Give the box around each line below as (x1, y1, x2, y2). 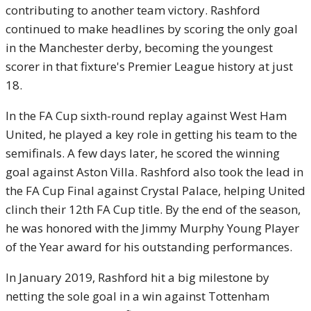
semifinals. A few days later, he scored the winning (6, 145, 280, 161)
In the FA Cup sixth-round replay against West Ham (6, 108, 287, 124)
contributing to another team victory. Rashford (6, 2, 260, 18)
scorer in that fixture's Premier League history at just (6, 58, 293, 74)
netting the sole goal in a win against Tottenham (6, 288, 269, 304)
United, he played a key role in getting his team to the (6, 126, 297, 142)
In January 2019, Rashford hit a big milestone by (6, 269, 269, 285)
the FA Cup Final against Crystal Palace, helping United (6, 183, 305, 199)
